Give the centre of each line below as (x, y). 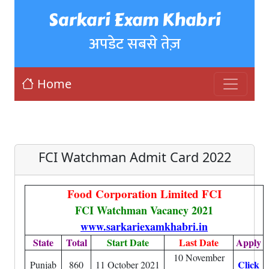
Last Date (199, 242)
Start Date (128, 242)
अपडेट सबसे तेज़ (134, 44)
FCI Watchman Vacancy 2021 (144, 210)
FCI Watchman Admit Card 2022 (134, 157)
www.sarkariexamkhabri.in (144, 226)
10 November (199, 257)
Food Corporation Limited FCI (144, 194)
